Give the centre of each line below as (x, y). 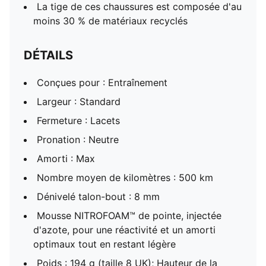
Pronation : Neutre (78, 140)
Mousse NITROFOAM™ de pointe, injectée (129, 216)
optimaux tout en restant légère (104, 244)
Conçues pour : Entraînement (102, 83)
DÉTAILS (48, 55)
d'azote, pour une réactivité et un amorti (124, 230)
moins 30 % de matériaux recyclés (110, 21)
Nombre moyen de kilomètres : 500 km (125, 178)
